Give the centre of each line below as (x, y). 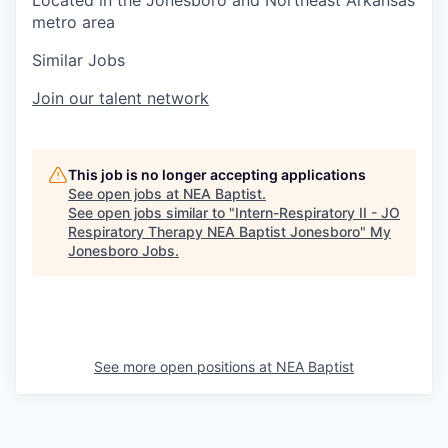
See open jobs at (125, 193)
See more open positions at (185, 366)
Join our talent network (120, 97)
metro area (73, 21)
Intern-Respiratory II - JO (317, 212)
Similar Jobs (78, 59)
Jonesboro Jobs (121, 250)
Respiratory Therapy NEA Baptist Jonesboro (214, 231)
